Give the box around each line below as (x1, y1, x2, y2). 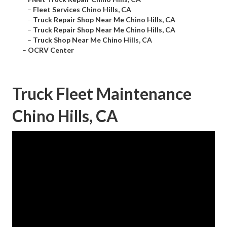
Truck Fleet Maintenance (12, 84, 192, 104)
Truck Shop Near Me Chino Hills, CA (33, 35, 152, 45)
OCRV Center (28, 46, 74, 55)
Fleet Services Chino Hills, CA (33, 5, 131, 14)
